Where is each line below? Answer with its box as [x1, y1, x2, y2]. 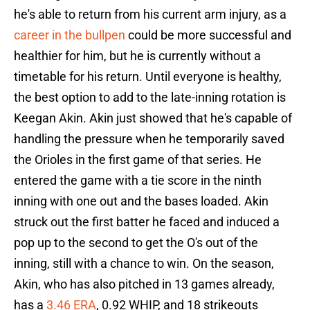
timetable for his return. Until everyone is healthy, [14, 69, 282, 84]
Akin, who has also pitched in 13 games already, [14, 277, 275, 292]
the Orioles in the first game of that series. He [14, 152, 262, 167]
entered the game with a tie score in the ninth [14, 173, 262, 188]
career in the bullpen [14, 28, 125, 43]
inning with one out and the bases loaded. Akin [14, 194, 268, 209]
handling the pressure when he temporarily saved [14, 131, 284, 147]
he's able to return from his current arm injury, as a [14, 7, 286, 22]
